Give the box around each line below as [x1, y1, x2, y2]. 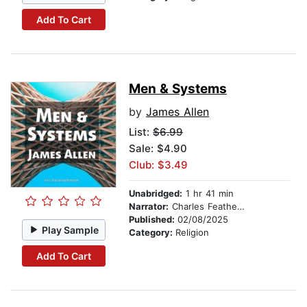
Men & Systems [129, 81, 227, 97]
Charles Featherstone [169, 201, 237, 212]
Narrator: [129, 201, 169, 212]
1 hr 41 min [182, 188, 234, 199]
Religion [175, 227, 209, 238]
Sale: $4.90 [129, 142, 187, 156]
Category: [129, 227, 175, 238]
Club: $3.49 [129, 158, 188, 172]
